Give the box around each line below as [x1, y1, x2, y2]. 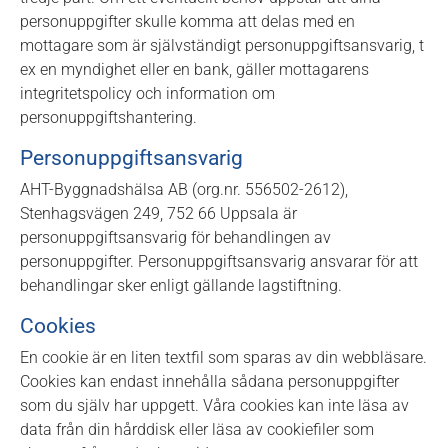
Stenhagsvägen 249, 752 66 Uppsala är [20, 204, 297, 223]
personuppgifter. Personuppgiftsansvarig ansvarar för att [20, 252, 418, 271]
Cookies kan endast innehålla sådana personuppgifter [20, 372, 399, 391]
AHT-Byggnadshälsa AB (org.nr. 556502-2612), [20, 180, 348, 199]
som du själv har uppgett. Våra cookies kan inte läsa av [20, 396, 409, 415]
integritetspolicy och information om [20, 84, 275, 103]
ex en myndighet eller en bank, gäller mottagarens [20, 60, 369, 79]
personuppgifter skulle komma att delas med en [20, 12, 355, 31]
